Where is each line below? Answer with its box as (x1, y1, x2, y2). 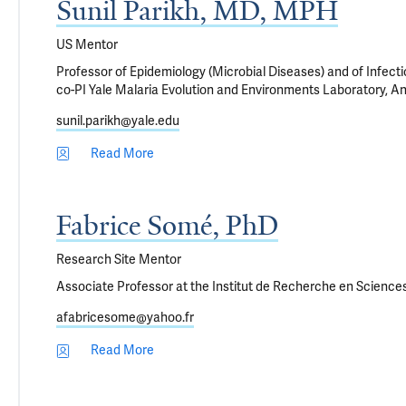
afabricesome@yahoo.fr (56, 310, 194, 325)
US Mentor (56, 36, 118, 53)
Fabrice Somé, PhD (56, 208, 278, 243)
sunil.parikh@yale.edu (56, 112, 179, 129)
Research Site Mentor (56, 252, 181, 267)
